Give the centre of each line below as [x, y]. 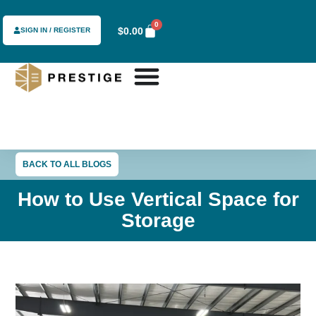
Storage [158, 221]
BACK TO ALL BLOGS [67, 165]
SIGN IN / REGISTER [56, 30]
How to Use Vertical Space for [158, 200]
